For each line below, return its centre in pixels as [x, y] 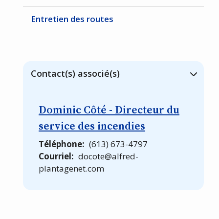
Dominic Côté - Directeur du [109, 109]
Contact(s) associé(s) [76, 73]
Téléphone [61, 144]
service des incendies [92, 125]
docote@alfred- [108, 156]
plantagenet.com [72, 168]
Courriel [55, 156]
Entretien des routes [72, 19]
